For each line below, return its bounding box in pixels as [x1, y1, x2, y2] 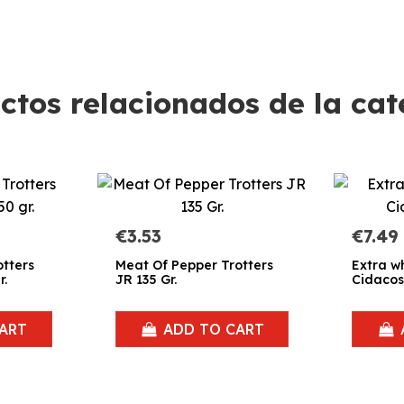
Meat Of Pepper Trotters [115, 256, 273, 273]
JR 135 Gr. [115, 271, 177, 288]
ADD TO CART [162, 320, 264, 339]
